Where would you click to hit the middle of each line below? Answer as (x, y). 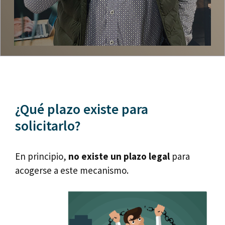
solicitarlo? (48, 126)
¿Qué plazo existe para (82, 109)
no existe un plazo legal (119, 156)
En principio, (42, 156)
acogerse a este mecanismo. (72, 171)
